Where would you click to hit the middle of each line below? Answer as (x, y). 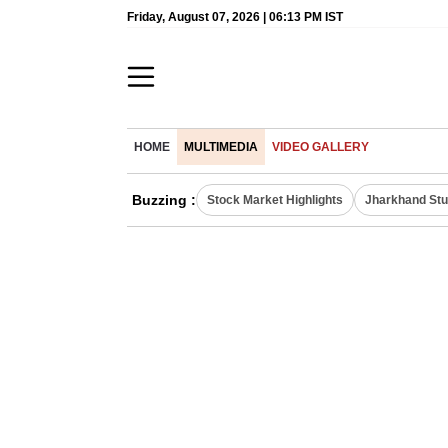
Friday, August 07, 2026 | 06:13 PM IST (235, 17)
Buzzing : (164, 200)
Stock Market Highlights (275, 200)
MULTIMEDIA (221, 147)
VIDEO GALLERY (320, 147)
